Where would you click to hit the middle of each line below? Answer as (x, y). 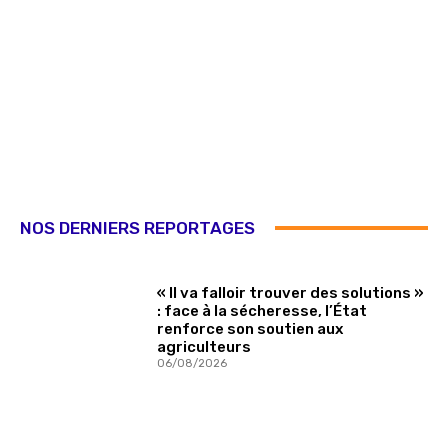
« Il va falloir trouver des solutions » (291, 293)
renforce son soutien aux (250, 329)
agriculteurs (204, 347)
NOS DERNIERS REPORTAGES (137, 227)
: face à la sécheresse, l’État (262, 311)
